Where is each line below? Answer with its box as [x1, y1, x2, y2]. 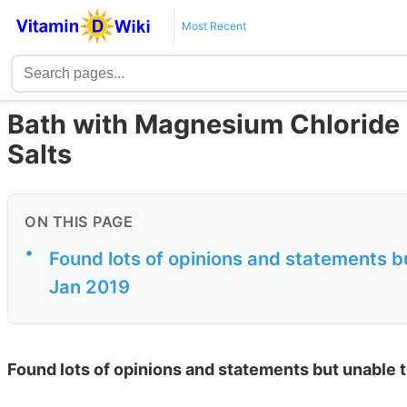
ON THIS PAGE [25, 213, 133, 232]
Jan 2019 [49, 275, 130, 299]
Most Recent [181, 19, 246, 33]
